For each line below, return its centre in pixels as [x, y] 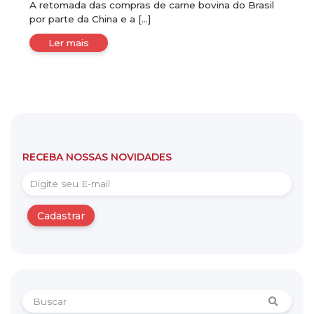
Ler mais [69, 42]
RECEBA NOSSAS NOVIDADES [97, 157]
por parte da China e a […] [90, 19]
